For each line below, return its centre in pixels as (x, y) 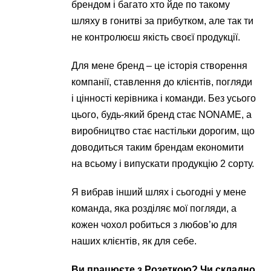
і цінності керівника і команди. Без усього (164, 98)
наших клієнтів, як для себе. (134, 241)
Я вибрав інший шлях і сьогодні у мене (159, 192)
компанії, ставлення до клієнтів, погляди (162, 82)
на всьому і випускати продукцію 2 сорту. (163, 164)
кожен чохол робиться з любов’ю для (155, 225)
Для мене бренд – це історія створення (160, 66)
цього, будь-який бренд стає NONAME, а (162, 115)
